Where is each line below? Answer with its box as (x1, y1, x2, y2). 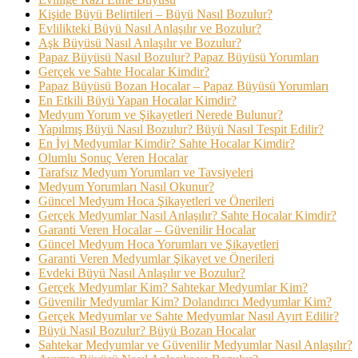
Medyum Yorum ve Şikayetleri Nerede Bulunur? (38, 108, 283, 122)
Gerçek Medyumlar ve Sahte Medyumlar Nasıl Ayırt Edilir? (38, 309, 339, 324)
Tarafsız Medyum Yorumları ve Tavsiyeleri (38, 165, 253, 180)
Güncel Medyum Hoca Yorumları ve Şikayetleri (38, 237, 279, 252)
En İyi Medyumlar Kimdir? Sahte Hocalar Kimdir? (38, 137, 295, 151)
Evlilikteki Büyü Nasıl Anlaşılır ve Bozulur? (38, 22, 261, 36)
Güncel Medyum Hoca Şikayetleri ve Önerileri (38, 194, 274, 209)
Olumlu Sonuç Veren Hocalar (38, 151, 188, 165)
